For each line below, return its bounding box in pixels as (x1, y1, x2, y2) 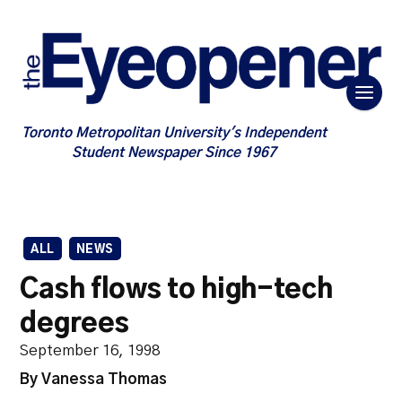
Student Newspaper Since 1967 (72, 145, 276, 160)
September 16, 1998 (20, 342, 161, 358)
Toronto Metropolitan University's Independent (22, 126, 327, 140)
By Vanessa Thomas (20, 371, 168, 388)
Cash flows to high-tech (20, 275, 333, 303)
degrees (20, 310, 129, 337)
